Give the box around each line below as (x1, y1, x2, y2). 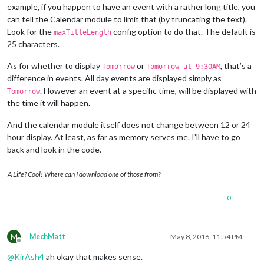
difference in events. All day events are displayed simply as (7, 72, 222, 83)
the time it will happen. (7, 97, 90, 108)
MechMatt (29, 232, 65, 241)
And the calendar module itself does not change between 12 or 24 (7, 119, 250, 130)
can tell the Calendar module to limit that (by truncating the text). (7, 14, 247, 24)
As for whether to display (7, 60, 102, 71)
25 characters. (7, 38, 60, 49)
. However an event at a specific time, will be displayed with (40, 85, 256, 95)
